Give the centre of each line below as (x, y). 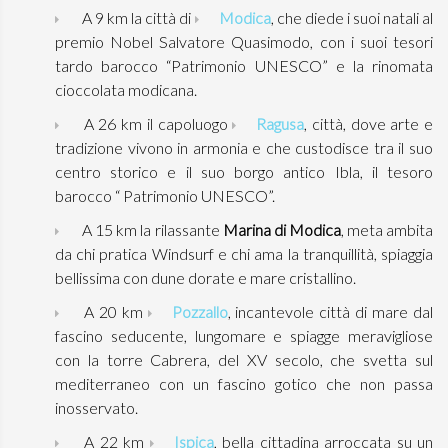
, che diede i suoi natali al (352, 17)
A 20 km (113, 311)
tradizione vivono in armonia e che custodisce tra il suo (244, 147)
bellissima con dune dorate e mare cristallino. (205, 277)
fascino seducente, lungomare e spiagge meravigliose (244, 335)
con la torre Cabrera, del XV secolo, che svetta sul (244, 359)
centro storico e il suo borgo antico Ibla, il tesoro (244, 171)
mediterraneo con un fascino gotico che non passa (244, 383)
